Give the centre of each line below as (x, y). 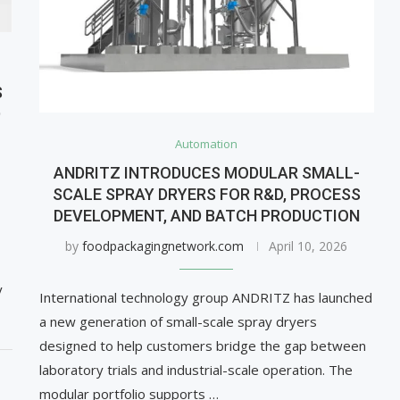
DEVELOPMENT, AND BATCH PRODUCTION (206, 216)
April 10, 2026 (308, 246)
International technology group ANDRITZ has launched (205, 298)
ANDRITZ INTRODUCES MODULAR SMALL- (206, 173)
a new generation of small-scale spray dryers (178, 322)
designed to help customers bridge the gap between (202, 346)
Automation (207, 144)
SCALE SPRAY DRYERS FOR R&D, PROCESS (206, 195)
